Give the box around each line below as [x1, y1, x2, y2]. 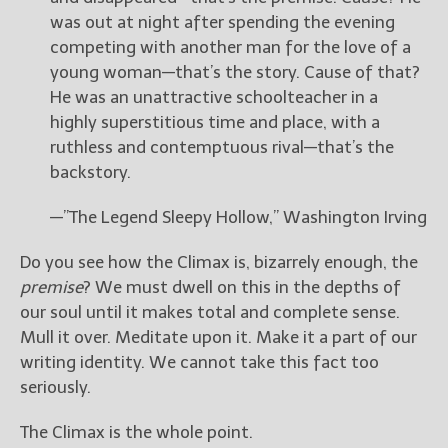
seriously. [20, 377, 91, 398]
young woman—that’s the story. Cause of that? [50, 62, 420, 83]
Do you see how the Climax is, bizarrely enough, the [20, 252, 418, 273]
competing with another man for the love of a [50, 37, 411, 58]
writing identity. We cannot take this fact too [20, 352, 379, 373]
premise [20, 277, 83, 298]
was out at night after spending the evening [50, 12, 395, 33]
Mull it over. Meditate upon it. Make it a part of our [20, 327, 417, 348]
